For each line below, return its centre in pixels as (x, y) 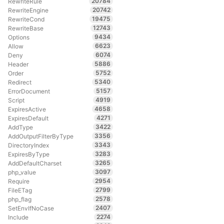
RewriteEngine (28, 10)
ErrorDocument (29, 91)
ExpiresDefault (28, 118)
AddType (20, 127)
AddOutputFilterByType (40, 136)
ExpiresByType (28, 154)
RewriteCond (26, 19)
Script (16, 100)
